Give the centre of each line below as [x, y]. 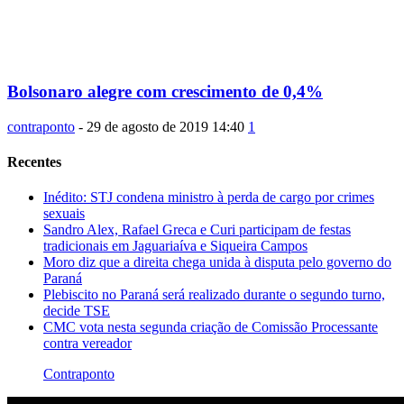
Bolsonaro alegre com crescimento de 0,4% [165, 91]
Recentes [34, 161]
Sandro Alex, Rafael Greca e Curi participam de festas [197, 230]
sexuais [64, 214]
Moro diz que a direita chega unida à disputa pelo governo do [217, 262]
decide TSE [77, 311]
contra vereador [87, 344]
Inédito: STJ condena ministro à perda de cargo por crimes [209, 197]
